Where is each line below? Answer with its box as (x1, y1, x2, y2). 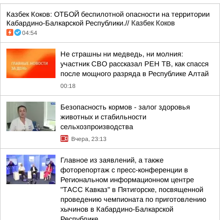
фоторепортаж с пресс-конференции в (60, 166, 188, 174)
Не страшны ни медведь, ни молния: (60, 50, 183, 58)
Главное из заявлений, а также (60, 156, 164, 164)
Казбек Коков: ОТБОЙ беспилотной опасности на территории (6, 10, 210, 18)
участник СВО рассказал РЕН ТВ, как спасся (60, 60, 209, 68)
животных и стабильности (60, 113, 146, 121)
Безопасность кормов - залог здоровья (60, 103, 190, 111)
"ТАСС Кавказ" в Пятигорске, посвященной (60, 186, 203, 193)
